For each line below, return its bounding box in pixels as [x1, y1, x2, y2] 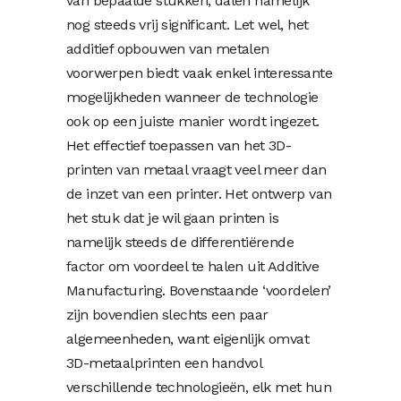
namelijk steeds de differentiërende [66, 233, 294, 251]
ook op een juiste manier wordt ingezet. [66, 112, 320, 130]
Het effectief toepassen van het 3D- [66, 136, 291, 154]
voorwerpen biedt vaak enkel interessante [66, 64, 332, 81]
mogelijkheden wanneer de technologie [66, 88, 319, 106]
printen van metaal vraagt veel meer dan [66, 160, 327, 178]
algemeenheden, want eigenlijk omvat [66, 329, 309, 347]
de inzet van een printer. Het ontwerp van [66, 184, 332, 202]
